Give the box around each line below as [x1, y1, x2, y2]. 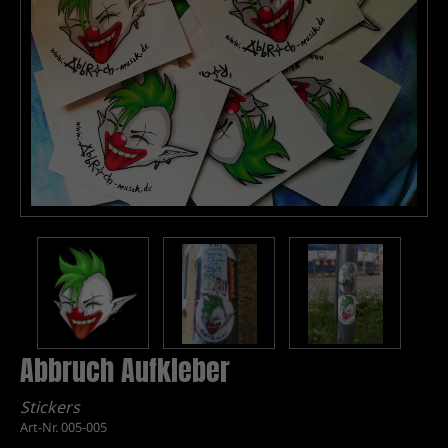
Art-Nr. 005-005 [20, 417, 107, 436]
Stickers [20, 395, 80, 418]
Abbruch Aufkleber [20, 348, 230, 391]
